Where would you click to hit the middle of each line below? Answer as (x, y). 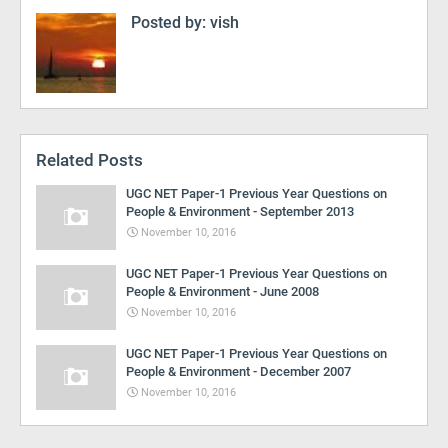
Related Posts (89, 160)
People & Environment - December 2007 (238, 371)
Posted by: (168, 22)
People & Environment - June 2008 (222, 291)
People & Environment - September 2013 (240, 211)
